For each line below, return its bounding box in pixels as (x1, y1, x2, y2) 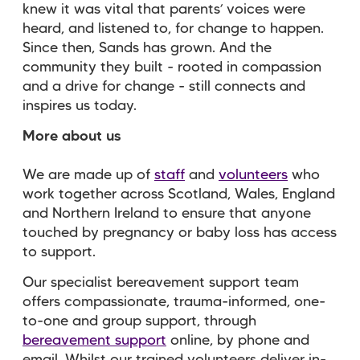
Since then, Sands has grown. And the (22, 41, 272, 55)
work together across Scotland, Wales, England (22, 187, 335, 201)
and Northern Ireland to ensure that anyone (22, 207, 311, 220)
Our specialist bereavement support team (22, 276, 299, 289)
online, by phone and (166, 333, 309, 347)
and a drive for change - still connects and (22, 80, 305, 93)
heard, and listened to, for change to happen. (22, 22, 324, 35)
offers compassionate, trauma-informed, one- (22, 295, 325, 309)
